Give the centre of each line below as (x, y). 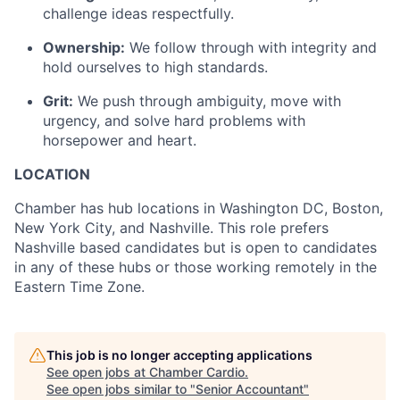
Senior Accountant (250, 388)
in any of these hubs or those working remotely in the (196, 267)
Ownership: (84, 47)
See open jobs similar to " (121, 388)
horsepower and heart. (120, 140)
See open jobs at (98, 371)
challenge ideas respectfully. (138, 13)
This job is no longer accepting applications (179, 354)
